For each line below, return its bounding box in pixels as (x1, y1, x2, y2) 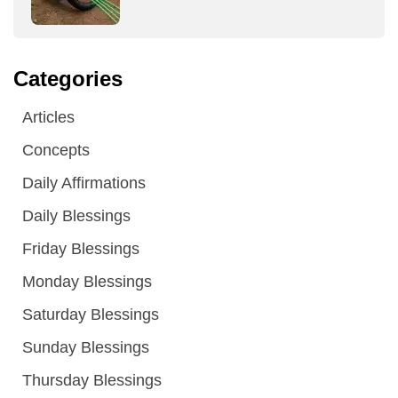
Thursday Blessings (22, 370, 162, 389)
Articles (22, 107, 75, 126)
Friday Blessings (22, 239, 139, 258)
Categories (13, 66, 123, 91)
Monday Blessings (22, 272, 152, 291)
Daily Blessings (22, 206, 131, 225)
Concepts (22, 140, 90, 159)
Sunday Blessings (22, 338, 149, 356)
